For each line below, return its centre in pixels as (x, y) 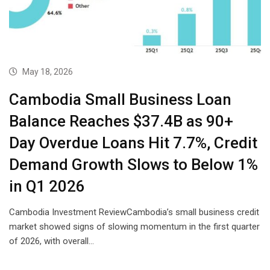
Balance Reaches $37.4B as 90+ (121, 121)
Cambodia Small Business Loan (120, 100)
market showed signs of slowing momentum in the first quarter (134, 227)
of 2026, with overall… (52, 241)
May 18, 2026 (48, 72)
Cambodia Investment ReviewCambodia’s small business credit (134, 212)
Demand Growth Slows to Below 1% (133, 165)
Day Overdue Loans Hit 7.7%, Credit (133, 143)
